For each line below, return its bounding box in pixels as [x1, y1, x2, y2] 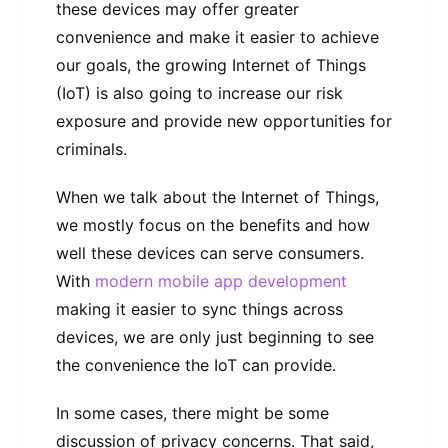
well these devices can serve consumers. [56, 242, 364, 263]
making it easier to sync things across [56, 298, 343, 319]
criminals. [56, 138, 127, 159]
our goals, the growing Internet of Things [56, 54, 366, 75]
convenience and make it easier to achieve [56, 26, 379, 47]
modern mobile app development [95, 270, 347, 291]
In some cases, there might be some [56, 402, 329, 423]
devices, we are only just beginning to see [56, 326, 374, 347]
